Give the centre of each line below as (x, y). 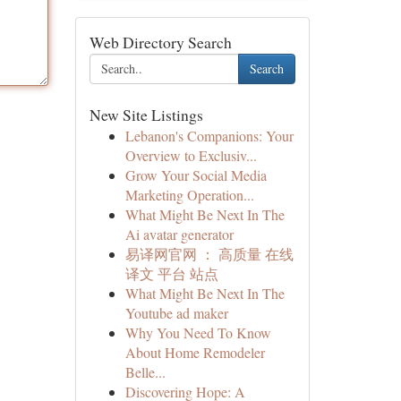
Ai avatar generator (179, 234)
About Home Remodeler (195, 352)
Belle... (145, 372)
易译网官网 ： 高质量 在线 (209, 254)
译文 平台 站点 (171, 273)
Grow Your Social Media (196, 175)
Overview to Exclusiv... (191, 155)
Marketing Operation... (189, 195)
